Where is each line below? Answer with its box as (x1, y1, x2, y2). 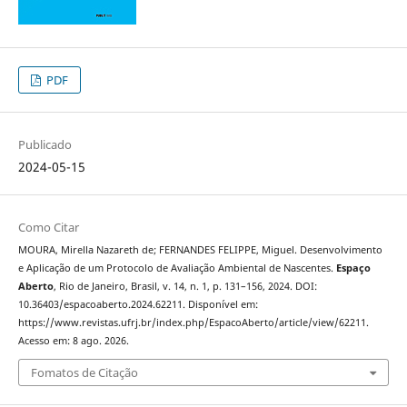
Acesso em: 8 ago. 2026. (17, 333, 129, 347)
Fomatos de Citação (30, 364, 138, 382)
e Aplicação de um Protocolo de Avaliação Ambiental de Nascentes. (17, 261, 336, 274)
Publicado (17, 135, 72, 153)
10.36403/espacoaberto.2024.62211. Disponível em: (17, 297, 258, 311)
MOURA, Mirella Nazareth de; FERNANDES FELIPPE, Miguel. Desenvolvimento (17, 243, 382, 256)
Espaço (335, 261, 371, 274)
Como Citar (17, 218, 79, 235)
